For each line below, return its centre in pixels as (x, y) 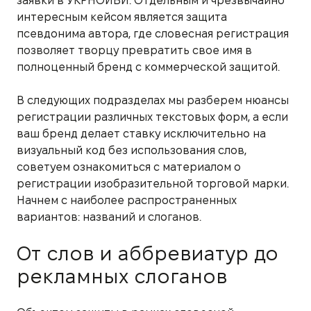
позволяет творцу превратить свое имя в (134, 50)
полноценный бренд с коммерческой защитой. (148, 67)
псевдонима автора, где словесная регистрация (153, 33)
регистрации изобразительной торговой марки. (153, 183)
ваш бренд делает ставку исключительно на (141, 133)
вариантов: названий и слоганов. (109, 217)
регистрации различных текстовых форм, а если (152, 117)
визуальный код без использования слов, (132, 150)
